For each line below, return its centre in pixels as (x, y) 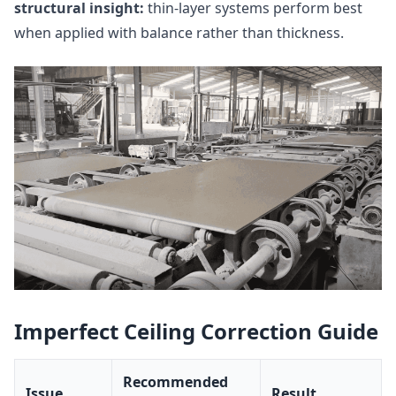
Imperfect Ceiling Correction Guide (196, 331)
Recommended (175, 382)
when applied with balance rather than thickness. (179, 33)
